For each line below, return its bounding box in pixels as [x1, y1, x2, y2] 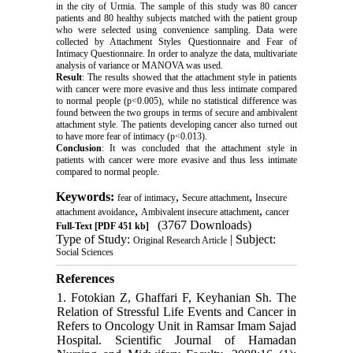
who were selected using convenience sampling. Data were [55, 24, 298, 36]
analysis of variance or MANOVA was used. [55, 60, 223, 72]
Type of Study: [55, 232, 133, 247]
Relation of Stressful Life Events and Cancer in [56, 305, 297, 319]
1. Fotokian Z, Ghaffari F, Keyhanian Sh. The [56, 291, 297, 305]
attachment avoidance [55, 206, 135, 218]
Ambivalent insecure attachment [140, 206, 259, 218]
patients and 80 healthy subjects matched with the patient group [55, 13, 298, 24]
